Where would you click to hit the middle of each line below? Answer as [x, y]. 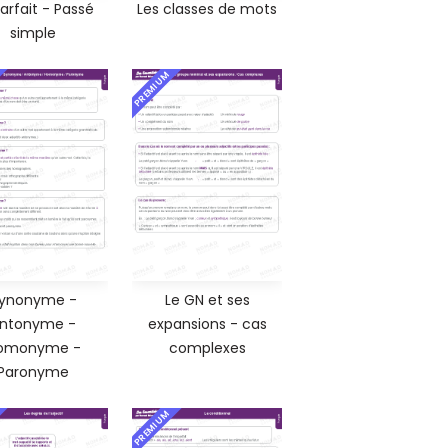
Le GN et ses [207, 299]
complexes [207, 347]
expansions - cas [207, 323]
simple [33, 32]
